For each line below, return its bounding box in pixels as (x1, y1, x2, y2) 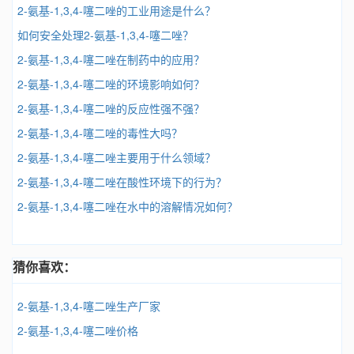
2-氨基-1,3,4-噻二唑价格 (17, 322, 138, 338)
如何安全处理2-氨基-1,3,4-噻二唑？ (17, 27, 194, 43)
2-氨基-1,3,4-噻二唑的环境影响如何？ (17, 76, 205, 92)
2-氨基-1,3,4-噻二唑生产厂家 (17, 298, 160, 314)
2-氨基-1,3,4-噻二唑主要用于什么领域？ (17, 149, 216, 165)
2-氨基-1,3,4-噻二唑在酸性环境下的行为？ (17, 174, 227, 190)
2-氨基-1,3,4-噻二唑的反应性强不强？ (17, 100, 205, 116)
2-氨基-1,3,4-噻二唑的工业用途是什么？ (17, 2, 216, 18)
